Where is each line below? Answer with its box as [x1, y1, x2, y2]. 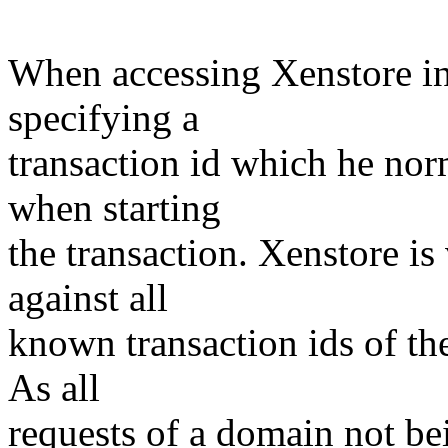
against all [8, 276, 168, 320]
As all [8, 366, 100, 410]
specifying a [8, 96, 199, 140]
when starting [8, 186, 221, 230]
